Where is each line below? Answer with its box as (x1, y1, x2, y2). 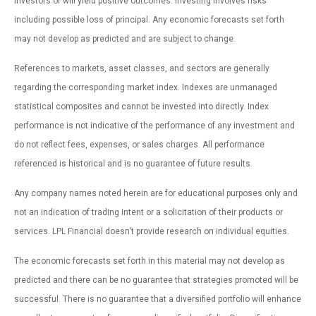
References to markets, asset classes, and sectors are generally (14, 63, 269, 73)
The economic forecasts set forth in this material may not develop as (14, 255, 285, 266)
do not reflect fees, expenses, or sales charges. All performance (14, 139, 265, 150)
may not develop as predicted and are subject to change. (14, 33, 236, 44)
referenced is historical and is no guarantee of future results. (14, 158, 253, 169)
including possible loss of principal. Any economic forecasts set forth (14, 14, 284, 25)
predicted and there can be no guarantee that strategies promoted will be (14, 274, 298, 285)
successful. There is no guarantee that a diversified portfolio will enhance (14, 293, 301, 304)
